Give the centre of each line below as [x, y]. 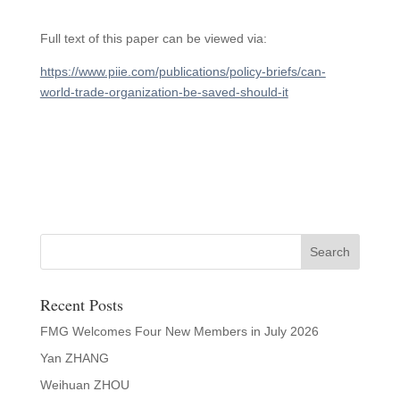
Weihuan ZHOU [84, 385]
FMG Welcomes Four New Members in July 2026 [179, 331]
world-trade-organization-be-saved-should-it [164, 92]
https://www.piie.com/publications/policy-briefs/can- [183, 71]
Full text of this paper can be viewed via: [153, 38]
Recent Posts [81, 304]
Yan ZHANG [74, 358]
